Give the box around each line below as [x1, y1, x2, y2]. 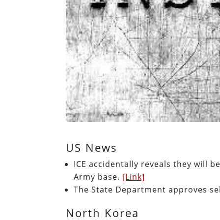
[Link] [122, 171, 145, 182]
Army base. [74, 171, 123, 182]
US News [66, 139, 118, 155]
